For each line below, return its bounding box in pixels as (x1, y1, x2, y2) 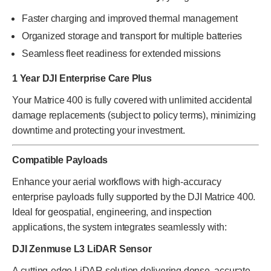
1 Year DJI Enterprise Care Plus (12, 73, 152, 84)
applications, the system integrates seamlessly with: (12, 222, 227, 233)
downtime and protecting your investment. (12, 125, 186, 136)
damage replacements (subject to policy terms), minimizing (12, 110, 256, 121)
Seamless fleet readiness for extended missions (22, 48, 221, 59)
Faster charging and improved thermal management (22, 13, 238, 24)
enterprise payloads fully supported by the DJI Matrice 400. (12, 192, 256, 203)
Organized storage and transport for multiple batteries (22, 31, 243, 42)
